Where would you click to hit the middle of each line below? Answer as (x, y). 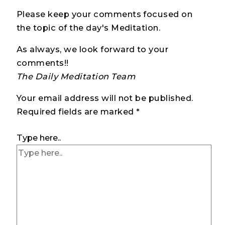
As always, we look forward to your (93, 49)
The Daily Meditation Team (76, 77)
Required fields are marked (76, 112)
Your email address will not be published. (105, 98)
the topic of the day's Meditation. (89, 27)
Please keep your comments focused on (105, 14)
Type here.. (39, 138)
